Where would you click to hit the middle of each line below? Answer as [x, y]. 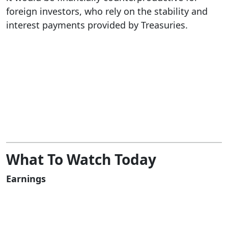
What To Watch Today [81, 160]
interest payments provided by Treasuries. [97, 25]
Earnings [26, 179]
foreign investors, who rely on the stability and [107, 11]
